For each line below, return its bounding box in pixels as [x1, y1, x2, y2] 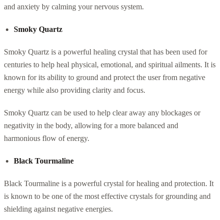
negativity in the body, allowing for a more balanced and [4, 121, 178, 130]
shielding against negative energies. [4, 204, 113, 213]
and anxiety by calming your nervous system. [4, 2, 144, 11]
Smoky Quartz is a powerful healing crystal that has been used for [4, 47, 207, 56]
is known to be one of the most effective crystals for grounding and [4, 192, 211, 200]
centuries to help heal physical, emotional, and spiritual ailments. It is [4, 60, 216, 69]
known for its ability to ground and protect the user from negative [4, 73, 205, 82]
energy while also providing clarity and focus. [4, 85, 145, 94]
